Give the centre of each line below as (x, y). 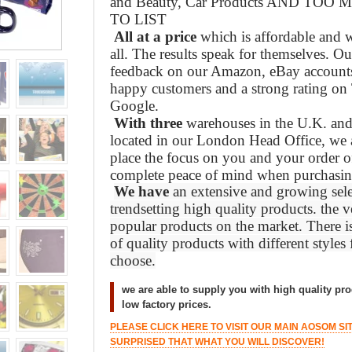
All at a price (155, 37)
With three (150, 123)
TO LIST (138, 19)
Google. (134, 106)
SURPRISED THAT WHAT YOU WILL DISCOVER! (217, 342)
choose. (133, 260)
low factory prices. (167, 304)
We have (141, 191)
